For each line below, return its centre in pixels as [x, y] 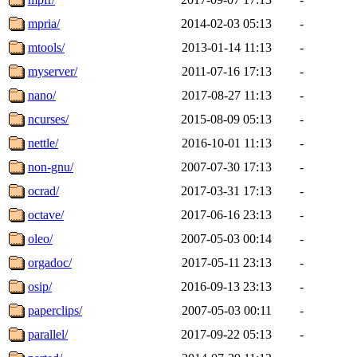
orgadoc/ [50, 262]
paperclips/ [55, 310]
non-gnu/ [51, 167]
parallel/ [48, 334]
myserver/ [53, 71]
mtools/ [46, 47]
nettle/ [43, 143]
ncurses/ [48, 119]
